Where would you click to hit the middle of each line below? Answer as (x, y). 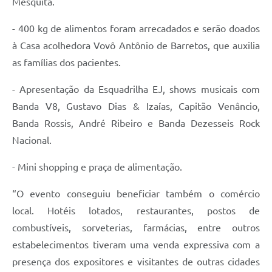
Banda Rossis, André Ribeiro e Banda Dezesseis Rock (136, 124)
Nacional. (32, 141)
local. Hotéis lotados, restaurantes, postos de (136, 211)
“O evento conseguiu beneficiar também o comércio (136, 194)
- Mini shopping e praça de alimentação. (97, 167)
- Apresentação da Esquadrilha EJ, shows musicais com (136, 90)
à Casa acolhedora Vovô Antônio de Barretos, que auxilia (136, 46)
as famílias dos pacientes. (66, 63)
